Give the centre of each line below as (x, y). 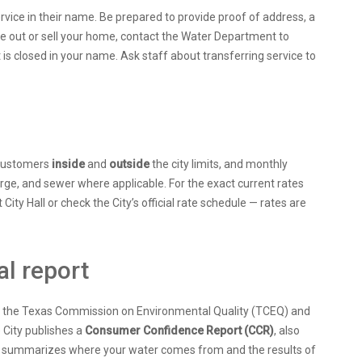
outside (129, 164)
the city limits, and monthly (219, 164)
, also (287, 331)
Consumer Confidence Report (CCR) (179, 331)
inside (68, 164)
